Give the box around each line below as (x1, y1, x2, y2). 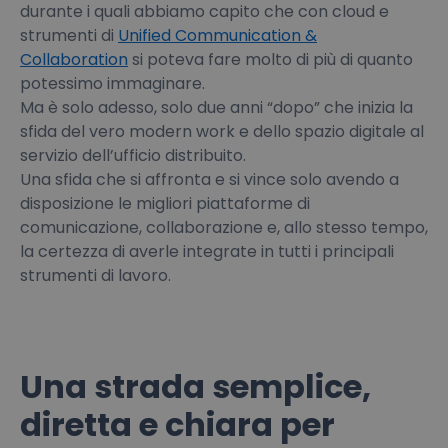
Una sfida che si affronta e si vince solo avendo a (20, 167, 399, 191)
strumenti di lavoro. (20, 263, 171, 287)
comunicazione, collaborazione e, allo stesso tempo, (20, 215, 428, 239)
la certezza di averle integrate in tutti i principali (20, 239, 394, 263)
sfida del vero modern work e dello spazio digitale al (20, 119, 424, 143)
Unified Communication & (118, 23, 317, 47)
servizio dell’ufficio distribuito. (20, 143, 246, 167)
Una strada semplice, (20, 363, 371, 409)
